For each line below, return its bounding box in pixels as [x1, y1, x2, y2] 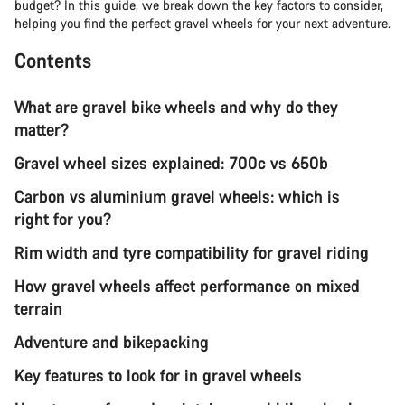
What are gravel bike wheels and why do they [14, 95, 338, 118]
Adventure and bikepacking [14, 330, 209, 353]
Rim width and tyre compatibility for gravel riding [14, 240, 369, 263]
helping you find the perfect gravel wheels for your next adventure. [14, 14, 391, 32]
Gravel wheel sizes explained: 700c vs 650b [14, 151, 333, 174]
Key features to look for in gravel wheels [14, 363, 302, 386]
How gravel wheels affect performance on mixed [14, 274, 360, 297]
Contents [14, 46, 91, 73]
